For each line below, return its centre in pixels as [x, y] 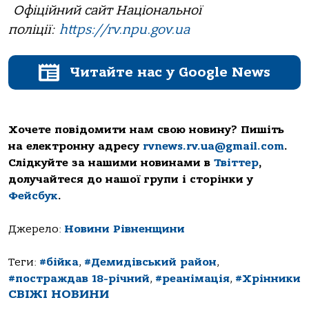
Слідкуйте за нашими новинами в [111, 162]
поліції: [34, 30]
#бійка [59, 262]
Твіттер [236, 162]
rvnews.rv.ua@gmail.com [213, 146]
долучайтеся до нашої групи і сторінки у [131, 179]
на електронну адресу [76, 146]
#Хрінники [268, 278]
